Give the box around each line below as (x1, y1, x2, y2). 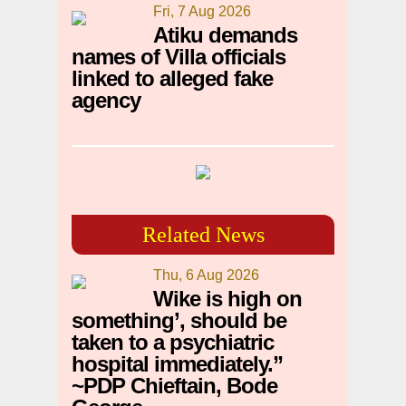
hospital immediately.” (72, 352, 283, 377)
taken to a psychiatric (72, 330, 274, 355)
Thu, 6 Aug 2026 (153, 267, 259, 284)
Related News (141, 223, 265, 247)
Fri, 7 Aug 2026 (153, 4, 251, 20)
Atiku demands (153, 23, 297, 48)
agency (72, 88, 140, 113)
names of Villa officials (72, 44, 285, 70)
